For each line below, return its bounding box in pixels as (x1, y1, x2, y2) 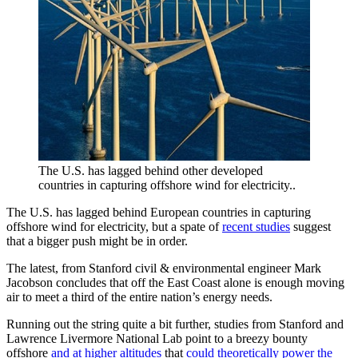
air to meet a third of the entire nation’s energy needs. (6, 289, 272, 304)
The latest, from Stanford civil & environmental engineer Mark (6, 261, 321, 275)
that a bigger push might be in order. (6, 233, 188, 248)
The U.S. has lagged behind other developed (38, 163, 263, 177)
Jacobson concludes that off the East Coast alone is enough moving (6, 275, 344, 289)
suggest (290, 219, 331, 233)
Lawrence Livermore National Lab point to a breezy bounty (6, 331, 308, 345)
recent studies (222, 219, 290, 233)
